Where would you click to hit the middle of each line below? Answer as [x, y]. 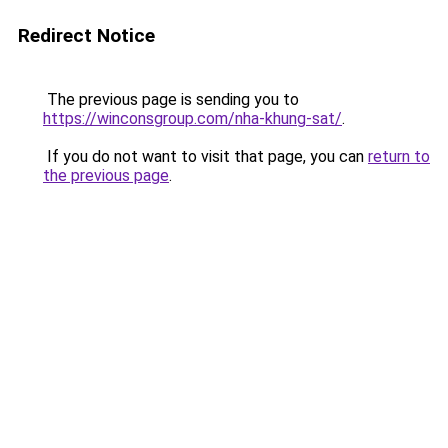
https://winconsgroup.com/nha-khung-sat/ [192, 118]
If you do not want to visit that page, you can [205, 156]
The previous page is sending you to [171, 99]
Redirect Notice [86, 35]
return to [399, 156]
